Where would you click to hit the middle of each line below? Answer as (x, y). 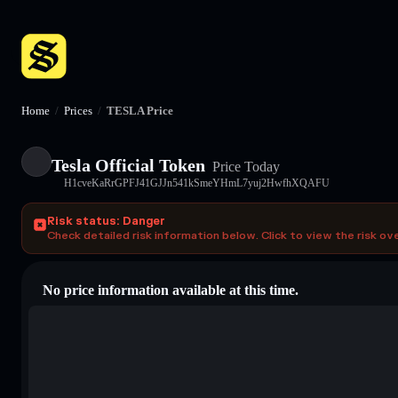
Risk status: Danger (106, 221)
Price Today (244, 166)
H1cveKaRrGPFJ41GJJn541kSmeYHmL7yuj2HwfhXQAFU (197, 183)
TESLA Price (140, 111)
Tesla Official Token (128, 165)
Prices (78, 111)
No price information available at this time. (171, 290)
